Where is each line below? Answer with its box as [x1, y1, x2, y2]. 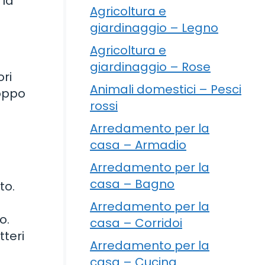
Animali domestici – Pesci [90, 80, 241, 98]
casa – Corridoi [90, 214, 182, 231]
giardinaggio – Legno [90, 19, 218, 36]
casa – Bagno [90, 175, 174, 192]
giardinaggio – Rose [90, 58, 211, 75]
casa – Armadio [90, 136, 186, 153]
